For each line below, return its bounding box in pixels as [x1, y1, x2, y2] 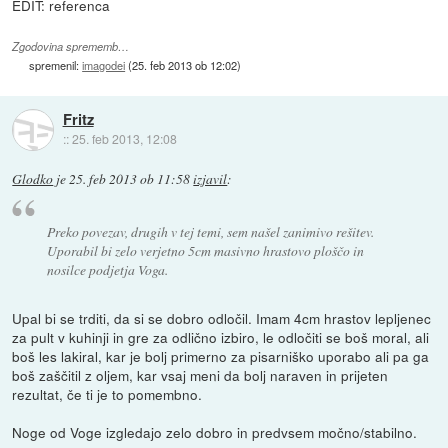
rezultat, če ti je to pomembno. [12, 383, 203, 404]
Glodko [12, 170, 54, 189]
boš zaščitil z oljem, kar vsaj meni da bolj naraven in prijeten [12, 364, 389, 385]
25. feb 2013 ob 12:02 [132, 57, 238, 74]
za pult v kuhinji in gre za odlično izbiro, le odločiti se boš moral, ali [12, 326, 430, 347]
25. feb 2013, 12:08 [71, 130, 177, 148]
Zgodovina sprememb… [12, 39, 130, 55]
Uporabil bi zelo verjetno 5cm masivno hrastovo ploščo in [46, 240, 364, 260]
